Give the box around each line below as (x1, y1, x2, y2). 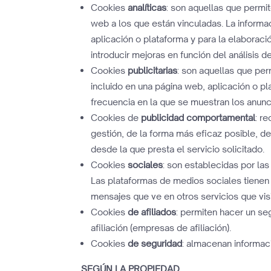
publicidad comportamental (141, 112, 256, 123)
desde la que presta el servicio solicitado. (91, 143, 265, 155)
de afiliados (128, 206, 177, 218)
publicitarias (128, 65, 178, 76)
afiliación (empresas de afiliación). (91, 222, 232, 233)
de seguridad (128, 238, 183, 249)
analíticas (128, 2, 167, 13)
